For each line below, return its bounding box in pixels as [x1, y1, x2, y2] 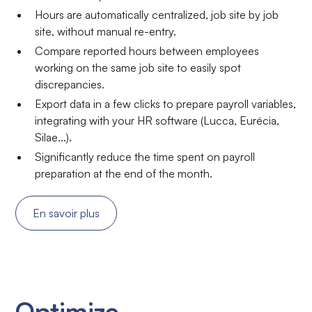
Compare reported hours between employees [35, 44, 260, 58]
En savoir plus [33, 206, 100, 221]
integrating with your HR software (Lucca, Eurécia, [35, 114, 280, 128]
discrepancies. [35, 77, 105, 92]
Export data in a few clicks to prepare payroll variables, [35, 97, 297, 111]
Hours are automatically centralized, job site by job [35, 8, 279, 22]
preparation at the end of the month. [35, 166, 213, 181]
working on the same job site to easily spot [35, 61, 242, 75]
